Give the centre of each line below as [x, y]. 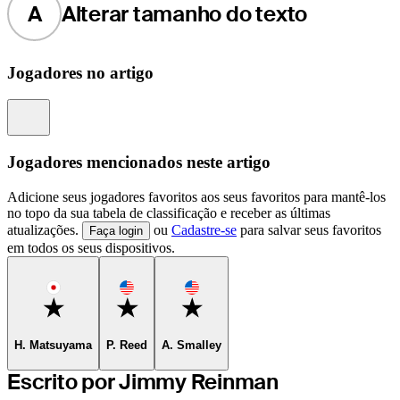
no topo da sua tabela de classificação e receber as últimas [169, 212]
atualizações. [45, 229]
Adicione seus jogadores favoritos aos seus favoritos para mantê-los [196, 196]
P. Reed [127, 346]
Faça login [116, 230]
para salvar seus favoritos [309, 229]
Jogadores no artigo [80, 72]
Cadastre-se [204, 229]
